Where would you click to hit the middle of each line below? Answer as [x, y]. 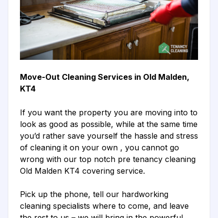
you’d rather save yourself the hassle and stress [109, 136]
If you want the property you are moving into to [109, 113]
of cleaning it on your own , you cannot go [100, 148]
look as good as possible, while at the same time [109, 124]
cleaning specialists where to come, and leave [104, 206]
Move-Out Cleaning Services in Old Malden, [105, 77]
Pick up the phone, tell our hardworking [94, 194]
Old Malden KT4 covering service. [82, 171]
